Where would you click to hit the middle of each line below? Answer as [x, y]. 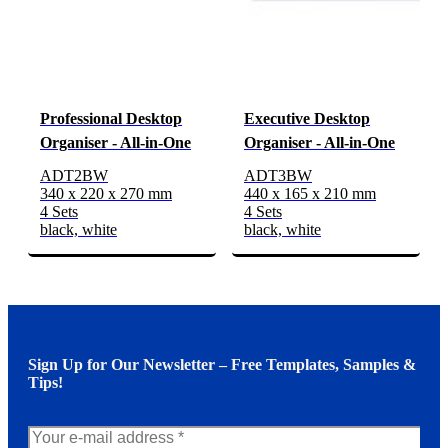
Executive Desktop [307, 119]
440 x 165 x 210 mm [310, 194]
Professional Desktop [111, 119]
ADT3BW [278, 176]
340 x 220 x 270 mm [106, 194]
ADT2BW [74, 176]
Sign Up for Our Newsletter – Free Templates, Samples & [222, 365]
